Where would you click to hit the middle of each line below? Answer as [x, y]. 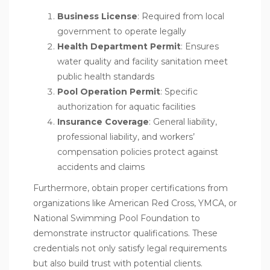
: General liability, [183, 121]
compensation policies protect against [138, 152]
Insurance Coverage [103, 121]
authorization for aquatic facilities [126, 106]
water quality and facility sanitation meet [143, 61]
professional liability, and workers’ [126, 137]
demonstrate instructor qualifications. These [125, 233]
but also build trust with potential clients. [118, 263]
